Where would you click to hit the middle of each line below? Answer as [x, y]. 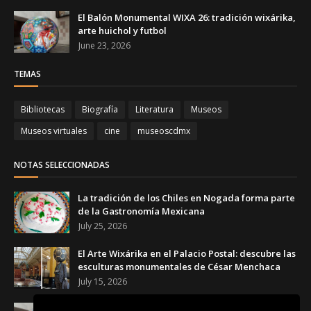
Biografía [100, 109]
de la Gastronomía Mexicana [141, 211]
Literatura [154, 109]
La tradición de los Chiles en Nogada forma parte [186, 198]
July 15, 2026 [103, 281]
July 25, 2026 [103, 226]
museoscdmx [164, 131]
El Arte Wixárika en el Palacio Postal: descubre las [187, 253]
